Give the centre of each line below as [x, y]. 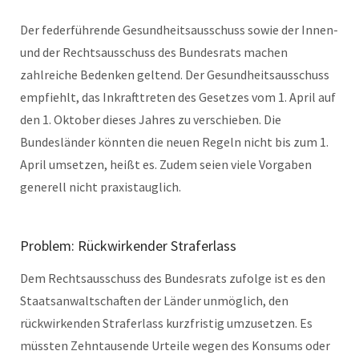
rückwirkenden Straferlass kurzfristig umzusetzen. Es [166, 323]
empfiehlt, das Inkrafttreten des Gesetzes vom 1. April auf [178, 97]
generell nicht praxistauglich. [101, 186]
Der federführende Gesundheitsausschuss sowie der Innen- [179, 29]
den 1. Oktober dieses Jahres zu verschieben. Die [151, 119]
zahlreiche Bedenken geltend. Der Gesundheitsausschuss [175, 74]
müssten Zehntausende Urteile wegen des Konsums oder [175, 345]
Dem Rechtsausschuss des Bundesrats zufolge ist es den [173, 278]
